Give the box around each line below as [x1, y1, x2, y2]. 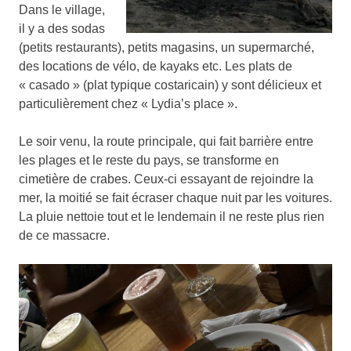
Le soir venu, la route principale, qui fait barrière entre [19, 135, 313, 149]
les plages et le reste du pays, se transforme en [19, 154, 279, 168]
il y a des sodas [19, 22, 105, 36]
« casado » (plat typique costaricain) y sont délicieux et [19, 78, 321, 92]
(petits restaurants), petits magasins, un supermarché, [19, 41, 314, 55]
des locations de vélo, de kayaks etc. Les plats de [19, 60, 292, 74]
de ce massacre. [19, 229, 110, 243]
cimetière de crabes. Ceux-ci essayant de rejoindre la [19, 172, 313, 186]
